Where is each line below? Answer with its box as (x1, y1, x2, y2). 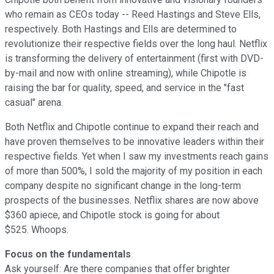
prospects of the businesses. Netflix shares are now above (5, 194, 259, 206)
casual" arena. (5, 96, 65, 108)
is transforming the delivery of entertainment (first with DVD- (5, 52, 264, 64)
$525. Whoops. (5, 223, 68, 235)
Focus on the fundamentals (5, 248, 133, 260)
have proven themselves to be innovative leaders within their (5, 135, 264, 147)
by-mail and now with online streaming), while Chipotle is (5, 67, 246, 79)
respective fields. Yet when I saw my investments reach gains (5, 150, 268, 162)
